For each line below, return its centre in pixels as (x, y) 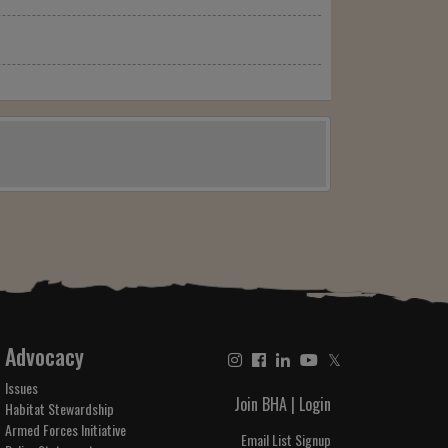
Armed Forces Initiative (65, 430)
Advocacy (44, 356)
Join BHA (260, 404)
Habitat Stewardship (59, 409)
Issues (21, 388)
